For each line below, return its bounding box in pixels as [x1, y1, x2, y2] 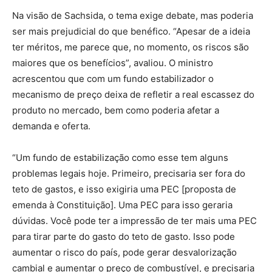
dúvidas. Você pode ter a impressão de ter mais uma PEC [12, 215, 257, 226]
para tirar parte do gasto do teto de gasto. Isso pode [12, 231, 235, 242]
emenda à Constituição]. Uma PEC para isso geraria [12, 199, 233, 211]
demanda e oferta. [12, 120, 90, 132]
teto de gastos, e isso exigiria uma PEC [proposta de [12, 183, 236, 195]
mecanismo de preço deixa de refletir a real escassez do [12, 89, 254, 100]
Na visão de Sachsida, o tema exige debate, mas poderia [12, 10, 253, 21]
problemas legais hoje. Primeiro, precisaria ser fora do [12, 168, 245, 179]
